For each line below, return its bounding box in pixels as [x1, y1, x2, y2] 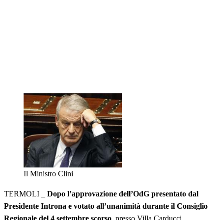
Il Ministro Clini [24, 169, 73, 178]
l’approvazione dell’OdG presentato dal [67, 189, 198, 198]
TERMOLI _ [4, 189, 47, 198]
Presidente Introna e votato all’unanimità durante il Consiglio [4, 201, 208, 210]
